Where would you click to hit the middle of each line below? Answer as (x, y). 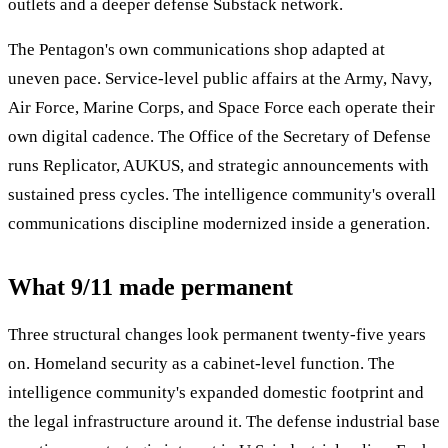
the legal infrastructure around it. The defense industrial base (224, 422)
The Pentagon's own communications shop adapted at (196, 50)
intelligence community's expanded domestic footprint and (216, 393)
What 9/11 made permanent (150, 287)
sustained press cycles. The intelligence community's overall (222, 195)
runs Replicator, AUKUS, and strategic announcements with (218, 166)
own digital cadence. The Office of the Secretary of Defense (219, 137)
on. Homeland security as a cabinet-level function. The (201, 364)
